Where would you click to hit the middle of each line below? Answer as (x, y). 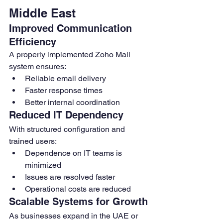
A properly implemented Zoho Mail (71, 55)
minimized (43, 165)
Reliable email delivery (65, 79)
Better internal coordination (72, 103)
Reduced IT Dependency (66, 115)
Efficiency (33, 42)
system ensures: (38, 67)
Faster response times (64, 91)
